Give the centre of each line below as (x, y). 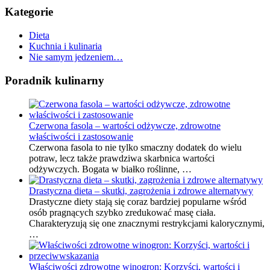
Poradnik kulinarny (55, 80)
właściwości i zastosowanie (81, 136)
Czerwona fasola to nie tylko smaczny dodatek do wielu (135, 147)
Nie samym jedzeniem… (76, 57)
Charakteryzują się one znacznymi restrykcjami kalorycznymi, (147, 223)
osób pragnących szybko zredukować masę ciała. (122, 212)
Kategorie (29, 12)
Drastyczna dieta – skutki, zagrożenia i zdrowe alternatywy (141, 190)
